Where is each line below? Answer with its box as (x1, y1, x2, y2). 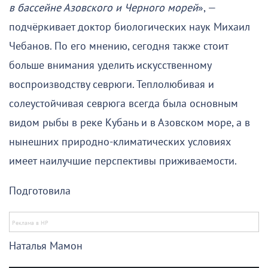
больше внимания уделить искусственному (9, 59, 211, 72)
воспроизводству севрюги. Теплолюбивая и (9, 78, 214, 91)
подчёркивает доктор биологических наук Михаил (9, 20, 250, 33)
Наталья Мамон (9, 239, 83, 252)
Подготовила (9, 184, 71, 197)
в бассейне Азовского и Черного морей (9, 1, 198, 14)
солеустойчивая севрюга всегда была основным (9, 97, 238, 110)
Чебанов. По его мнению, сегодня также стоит (9, 39, 228, 53)
